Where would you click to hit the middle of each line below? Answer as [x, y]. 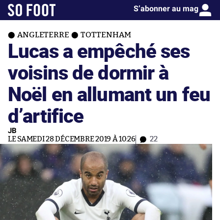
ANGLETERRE [43, 35]
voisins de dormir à [88, 72]
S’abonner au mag [166, 9]
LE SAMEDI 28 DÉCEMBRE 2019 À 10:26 [72, 139]
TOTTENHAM [106, 35]
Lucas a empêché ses [99, 50]
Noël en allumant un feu [109, 94]
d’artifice [46, 115]
